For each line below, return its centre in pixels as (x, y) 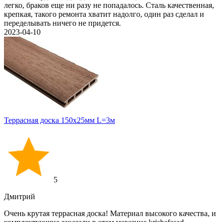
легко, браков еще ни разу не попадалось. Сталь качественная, (109, 5)
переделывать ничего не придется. (62, 23)
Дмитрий (20, 196)
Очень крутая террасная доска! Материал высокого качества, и (110, 213)
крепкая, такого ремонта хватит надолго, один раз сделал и (104, 14)
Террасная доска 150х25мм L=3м (59, 120)
